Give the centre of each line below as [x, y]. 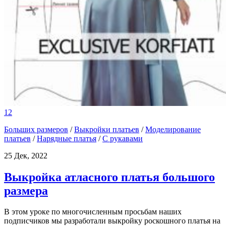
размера [26, 190]
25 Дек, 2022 [26, 155]
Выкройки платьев [107, 129]
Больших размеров [36, 129]
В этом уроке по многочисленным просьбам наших [93, 212]
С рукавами [123, 138]
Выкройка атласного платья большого [109, 177]
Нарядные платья [67, 138]
